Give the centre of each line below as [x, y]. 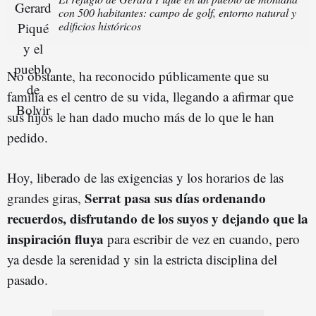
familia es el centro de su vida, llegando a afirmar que [150, 97]
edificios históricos [100, 26]
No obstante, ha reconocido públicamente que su [138, 76]
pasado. [28, 280]
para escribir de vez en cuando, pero [202, 239]
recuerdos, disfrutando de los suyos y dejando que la [158, 219]
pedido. [28, 138]
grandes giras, [44, 198]
